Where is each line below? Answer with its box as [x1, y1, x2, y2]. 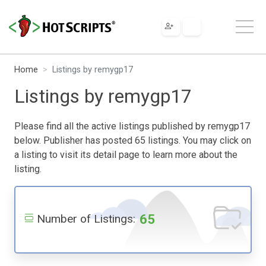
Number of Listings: [37, 211, 135, 226]
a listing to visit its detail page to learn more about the [14, 148, 237, 160]
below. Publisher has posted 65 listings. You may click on [14, 134, 251, 146]
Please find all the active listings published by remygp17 [14, 120, 250, 132]
